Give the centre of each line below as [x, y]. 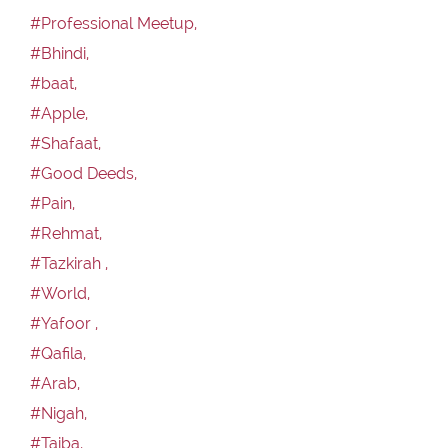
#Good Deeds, [83, 173]
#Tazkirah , [69, 263]
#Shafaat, [65, 143]
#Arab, [55, 383]
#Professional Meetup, [113, 23]
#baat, [53, 83]
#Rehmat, [66, 233]
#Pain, [52, 203]
